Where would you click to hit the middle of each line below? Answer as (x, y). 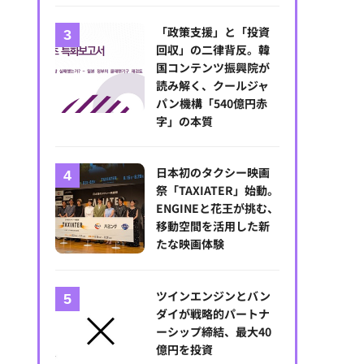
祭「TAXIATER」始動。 (218, 191)
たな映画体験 (191, 244)
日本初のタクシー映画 (213, 173)
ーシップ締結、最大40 (214, 331)
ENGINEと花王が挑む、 (218, 208)
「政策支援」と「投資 (213, 32)
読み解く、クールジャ (213, 86)
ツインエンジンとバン (214, 295)
